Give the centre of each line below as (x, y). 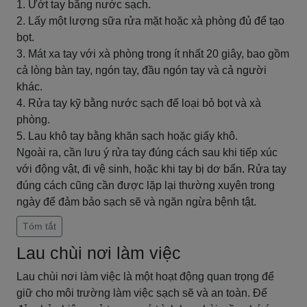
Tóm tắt (39, 226)
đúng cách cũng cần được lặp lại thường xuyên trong (146, 185)
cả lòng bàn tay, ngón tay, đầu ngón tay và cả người (142, 70)
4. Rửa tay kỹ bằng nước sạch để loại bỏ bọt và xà (139, 103)
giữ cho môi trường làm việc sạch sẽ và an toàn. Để (142, 293)
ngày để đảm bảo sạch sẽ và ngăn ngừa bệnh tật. (136, 202)
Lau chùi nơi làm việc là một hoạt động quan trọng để (145, 277)
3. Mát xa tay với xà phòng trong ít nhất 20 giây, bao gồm (153, 54)
